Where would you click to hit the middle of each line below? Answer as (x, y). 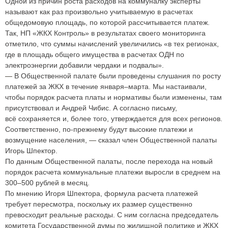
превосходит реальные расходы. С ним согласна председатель (112, 215)
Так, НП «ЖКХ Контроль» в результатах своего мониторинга (105, 33)
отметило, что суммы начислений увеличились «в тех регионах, (112, 44)
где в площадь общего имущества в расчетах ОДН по (95, 54)
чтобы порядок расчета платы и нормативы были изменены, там (113, 97)
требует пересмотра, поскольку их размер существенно (99, 204)
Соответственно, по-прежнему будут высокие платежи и (99, 129)
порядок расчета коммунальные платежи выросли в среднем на (113, 172)
